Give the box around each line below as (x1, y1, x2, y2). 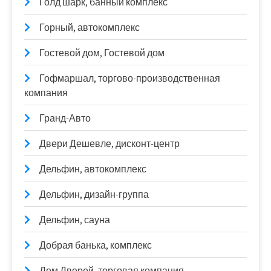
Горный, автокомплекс (39, 21, 140, 34)
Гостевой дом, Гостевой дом (39, 47, 165, 60)
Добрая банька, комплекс (39, 239, 152, 252)
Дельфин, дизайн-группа (39, 188, 149, 201)
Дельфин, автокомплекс (39, 163, 146, 176)
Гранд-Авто (39, 112, 91, 125)
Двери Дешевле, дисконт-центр (39, 137, 180, 151)
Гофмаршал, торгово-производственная (39, 72, 220, 85)
